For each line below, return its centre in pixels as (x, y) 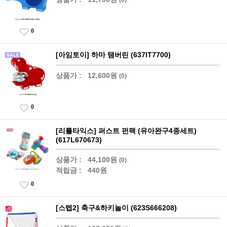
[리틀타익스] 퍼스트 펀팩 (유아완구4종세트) (126, 131)
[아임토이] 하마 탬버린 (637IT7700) (113, 55)
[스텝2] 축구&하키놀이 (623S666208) (116, 208)
